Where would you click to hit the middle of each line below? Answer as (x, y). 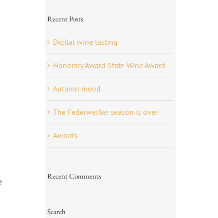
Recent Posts (65, 18)
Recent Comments (74, 176)
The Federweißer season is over (105, 112)
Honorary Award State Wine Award (109, 65)
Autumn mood (77, 88)
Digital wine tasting (85, 42)
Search (56, 211)
